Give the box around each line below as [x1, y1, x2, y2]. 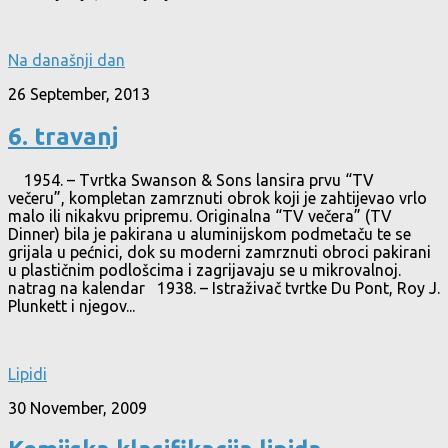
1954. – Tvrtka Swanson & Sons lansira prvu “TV [8, 170, 374, 189]
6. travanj [8, 122, 118, 150]
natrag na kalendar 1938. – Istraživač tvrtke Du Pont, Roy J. [8, 278, 440, 297]
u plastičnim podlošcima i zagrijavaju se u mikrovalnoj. [8, 260, 401, 279]
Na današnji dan [8, 50, 125, 69]
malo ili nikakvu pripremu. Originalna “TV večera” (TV [8, 206, 392, 225]
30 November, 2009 [8, 398, 147, 417]
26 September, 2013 [8, 84, 150, 103]
